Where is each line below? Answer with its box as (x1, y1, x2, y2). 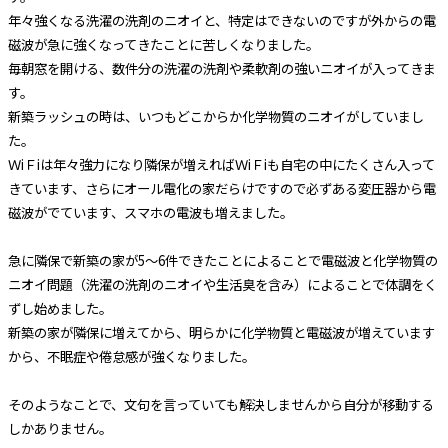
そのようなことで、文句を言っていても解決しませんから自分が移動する (7, 395, 434, 415)
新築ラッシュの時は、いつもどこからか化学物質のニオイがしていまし (7, 107, 424, 127)
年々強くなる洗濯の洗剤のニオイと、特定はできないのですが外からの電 (7, 11, 436, 31)
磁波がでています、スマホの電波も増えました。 (7, 203, 293, 223)
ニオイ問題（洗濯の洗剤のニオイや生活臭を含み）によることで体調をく (7, 275, 437, 295)
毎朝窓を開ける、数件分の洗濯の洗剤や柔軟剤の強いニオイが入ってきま (7, 59, 436, 79)
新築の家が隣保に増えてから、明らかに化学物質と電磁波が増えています (7, 323, 435, 343)
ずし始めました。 (7, 299, 112, 319)
